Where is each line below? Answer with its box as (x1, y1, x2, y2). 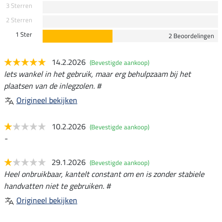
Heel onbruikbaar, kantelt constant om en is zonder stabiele (4, 167, 204, 180)
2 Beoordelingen (168, 30, 214, 41)
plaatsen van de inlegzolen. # (4, 79, 101, 92)
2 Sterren (5, 14, 32, 25)
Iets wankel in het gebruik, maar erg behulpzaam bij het (4, 67, 191, 80)
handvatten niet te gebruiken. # (4, 179, 111, 192)
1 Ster (15, 29, 32, 39)
